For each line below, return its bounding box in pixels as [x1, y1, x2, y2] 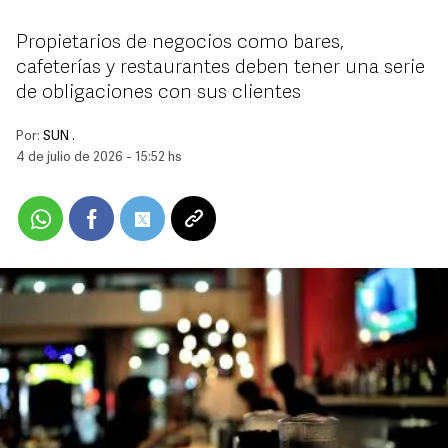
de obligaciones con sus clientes [16, 83, 301, 103]
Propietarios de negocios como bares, [16, 33, 344, 53]
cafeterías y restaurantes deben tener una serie [16, 58, 425, 78]
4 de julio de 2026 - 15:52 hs [16, 151, 182, 164]
